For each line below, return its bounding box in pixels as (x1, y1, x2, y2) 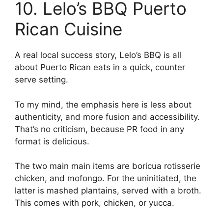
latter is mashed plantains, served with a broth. (15, 186, 201, 196)
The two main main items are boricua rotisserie (15, 161, 200, 171)
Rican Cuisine (15, 19, 122, 40)
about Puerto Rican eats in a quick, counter (15, 62, 185, 73)
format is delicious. (15, 136, 89, 146)
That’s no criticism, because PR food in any (15, 124, 184, 134)
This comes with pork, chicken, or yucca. (15, 198, 177, 208)
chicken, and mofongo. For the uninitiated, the (15, 173, 196, 184)
